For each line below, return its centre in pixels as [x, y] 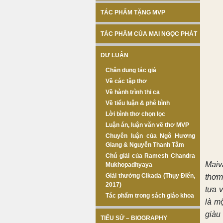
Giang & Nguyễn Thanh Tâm [145, 145]
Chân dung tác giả [131, 70]
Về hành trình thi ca [133, 92]
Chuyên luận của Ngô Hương [150, 136]
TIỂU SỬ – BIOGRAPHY [134, 218]
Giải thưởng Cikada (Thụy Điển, [150, 176]
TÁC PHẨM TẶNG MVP [133, 12]
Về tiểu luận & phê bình [138, 103]
